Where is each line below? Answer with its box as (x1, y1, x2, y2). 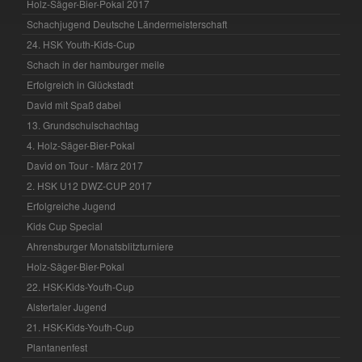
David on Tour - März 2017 (27, 158, 144, 173)
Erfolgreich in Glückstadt (27, 78, 134, 92)
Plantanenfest (27, 340, 88, 355)
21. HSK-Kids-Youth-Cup (27, 320, 135, 335)
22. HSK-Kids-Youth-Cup (27, 280, 135, 294)
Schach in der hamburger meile (27, 57, 166, 72)
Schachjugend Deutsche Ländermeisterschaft (27, 17, 228, 32)
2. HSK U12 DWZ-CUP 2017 (27, 179, 153, 193)
